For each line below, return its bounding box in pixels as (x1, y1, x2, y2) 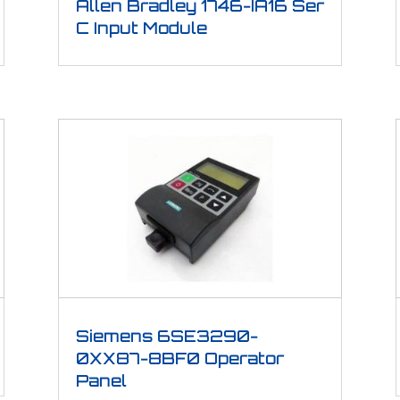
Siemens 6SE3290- (75, 325, 258, 346)
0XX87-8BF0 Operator (75, 347, 284, 368)
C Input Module (75, 18, 207, 38)
